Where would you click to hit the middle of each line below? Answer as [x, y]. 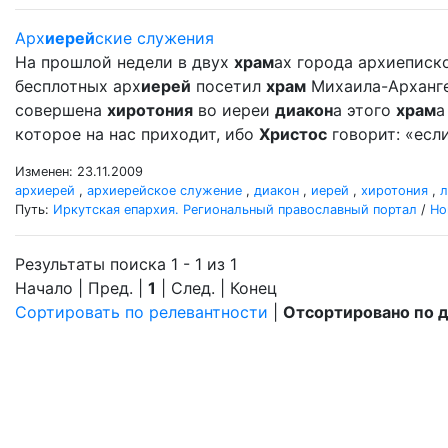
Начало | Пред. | [81, 288]
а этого [364, 110]
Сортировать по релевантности [141, 312]
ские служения [154, 38]
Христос [293, 134]
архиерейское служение [164, 190]
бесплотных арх [78, 86]
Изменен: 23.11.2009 [79, 171]
